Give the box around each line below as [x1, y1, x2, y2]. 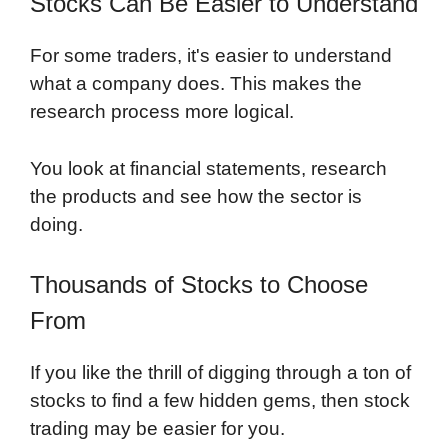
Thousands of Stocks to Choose [30, 271, 368, 299]
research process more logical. [30, 101, 294, 123]
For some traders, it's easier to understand [30, 45, 392, 67]
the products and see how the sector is [30, 185, 362, 207]
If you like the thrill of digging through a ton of [30, 362, 411, 384]
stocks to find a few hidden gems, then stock [30, 390, 410, 412]
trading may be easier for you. [30, 418, 285, 440]
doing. [30, 213, 83, 235]
